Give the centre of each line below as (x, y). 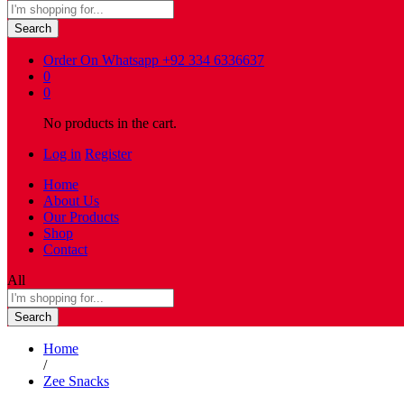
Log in (62, 153)
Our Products (81, 216)
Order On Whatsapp (101, 60)
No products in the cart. (110, 123)
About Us (71, 200)
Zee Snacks (76, 381)
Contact (65, 249)
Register (108, 153)
